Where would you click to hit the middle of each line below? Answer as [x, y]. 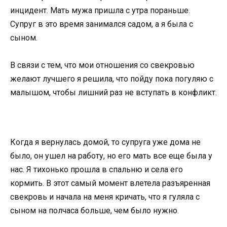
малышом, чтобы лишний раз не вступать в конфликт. [113, 93]
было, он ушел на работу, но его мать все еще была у [111, 156]
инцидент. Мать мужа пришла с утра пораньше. [100, 11]
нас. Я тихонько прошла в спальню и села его [97, 169]
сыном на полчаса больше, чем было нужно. [94, 210]
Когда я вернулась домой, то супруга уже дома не [105, 142]
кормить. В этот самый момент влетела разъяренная [110, 183]
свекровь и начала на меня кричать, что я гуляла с [105, 197]
